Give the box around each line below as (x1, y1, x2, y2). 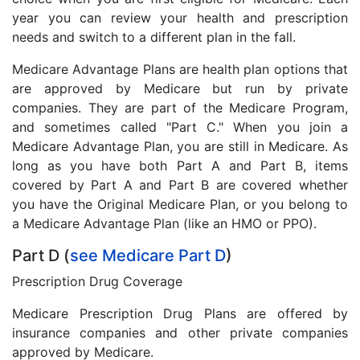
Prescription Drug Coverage (12, 273, 182, 289)
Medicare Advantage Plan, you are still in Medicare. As (12, 138, 348, 154)
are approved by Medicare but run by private (12, 80, 348, 96)
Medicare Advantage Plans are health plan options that (12, 61, 348, 77)
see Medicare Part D (70, 246, 226, 265)
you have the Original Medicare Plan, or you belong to (12, 196, 348, 212)
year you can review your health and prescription (12, 10, 348, 26)
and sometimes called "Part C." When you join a (12, 119, 348, 135)
